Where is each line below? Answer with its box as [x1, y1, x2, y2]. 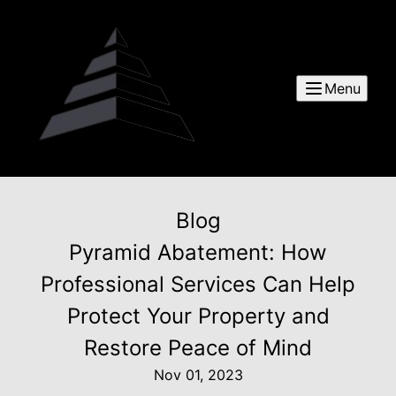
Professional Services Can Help [41, 271, 355, 297]
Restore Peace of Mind [84, 335, 312, 361]
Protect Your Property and [66, 303, 330, 329]
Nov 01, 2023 [153, 366, 243, 384]
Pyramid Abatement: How [69, 240, 327, 265]
